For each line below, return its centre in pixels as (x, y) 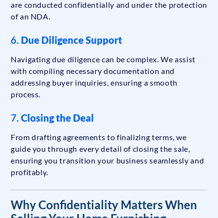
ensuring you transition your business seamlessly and (108, 161)
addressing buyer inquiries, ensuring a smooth (94, 83)
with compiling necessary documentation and (93, 71)
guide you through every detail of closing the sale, (100, 149)
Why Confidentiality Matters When (104, 205)
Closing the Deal (57, 118)
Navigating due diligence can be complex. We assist (103, 59)
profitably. (30, 172)
